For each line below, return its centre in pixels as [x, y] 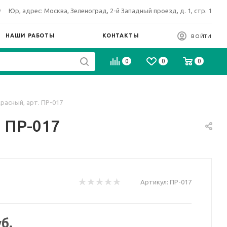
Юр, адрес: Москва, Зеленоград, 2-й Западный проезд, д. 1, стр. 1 [110, 11]
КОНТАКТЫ [121, 35]
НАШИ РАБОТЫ [30, 35]
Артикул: [154, 182]
